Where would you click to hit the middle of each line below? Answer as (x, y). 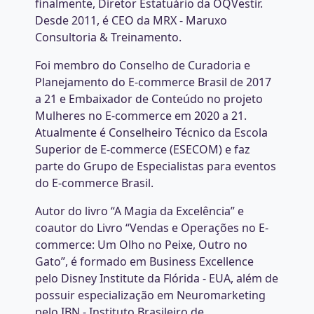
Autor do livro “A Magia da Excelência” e (139, 211)
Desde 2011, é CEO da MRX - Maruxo (131, 20)
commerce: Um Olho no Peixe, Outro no (141, 245)
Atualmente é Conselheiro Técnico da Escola (151, 132)
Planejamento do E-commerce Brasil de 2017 (153, 82)
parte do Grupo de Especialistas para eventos (156, 166)
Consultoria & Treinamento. (108, 37)
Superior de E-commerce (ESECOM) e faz (143, 149)
